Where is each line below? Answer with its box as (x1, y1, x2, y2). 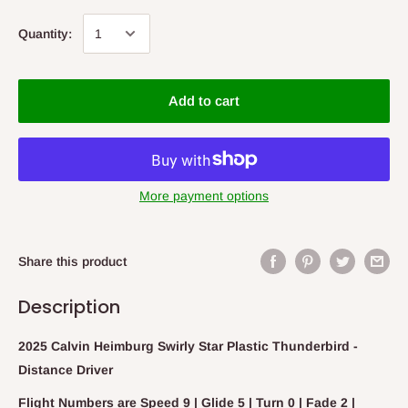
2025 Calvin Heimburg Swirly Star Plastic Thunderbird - (18, 338, 358, 353)
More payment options (139, 189, 269, 203)
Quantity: (18, 26, 72, 41)
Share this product (18, 254, 127, 269)
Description (18, 294, 120, 320)
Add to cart (168, 93, 240, 108)
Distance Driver (18, 362, 113, 377)
